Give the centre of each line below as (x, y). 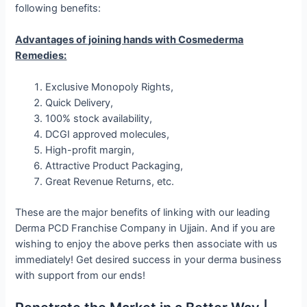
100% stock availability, (99, 119)
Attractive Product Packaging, (114, 166)
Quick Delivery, (79, 103)
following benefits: (58, 8)
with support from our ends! (81, 276)
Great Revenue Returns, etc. (110, 182)
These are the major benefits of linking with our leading (143, 213)
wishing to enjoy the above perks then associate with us (147, 244)
